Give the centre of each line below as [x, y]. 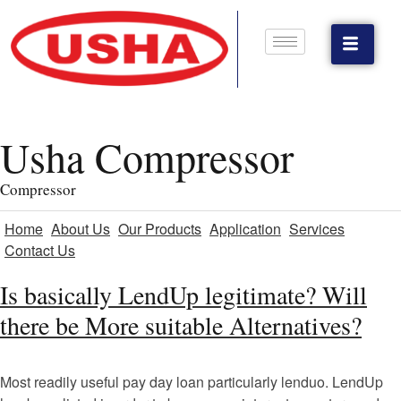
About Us [81, 228]
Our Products [160, 228]
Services [317, 228]
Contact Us [40, 250]
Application [245, 228]
